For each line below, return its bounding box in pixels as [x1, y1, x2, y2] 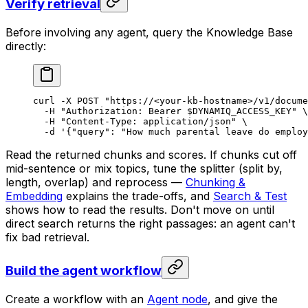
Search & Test [213, 188, 287, 203]
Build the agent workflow [5, 263, 162, 279]
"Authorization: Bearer [55, 105, 187, 116]
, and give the [208, 291, 278, 306]
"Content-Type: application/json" [55, 115, 236, 126]
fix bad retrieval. [5, 230, 89, 244]
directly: [5, 38, 46, 53]
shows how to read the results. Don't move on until [5, 202, 274, 217]
